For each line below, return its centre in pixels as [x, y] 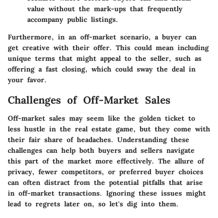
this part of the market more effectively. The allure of [106, 161]
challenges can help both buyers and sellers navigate [101, 151]
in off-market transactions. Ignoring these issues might [107, 193]
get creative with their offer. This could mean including [108, 47]
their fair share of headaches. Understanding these [99, 140]
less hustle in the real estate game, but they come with [109, 129]
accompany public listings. [73, 19]
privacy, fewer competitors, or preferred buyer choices [106, 172]
